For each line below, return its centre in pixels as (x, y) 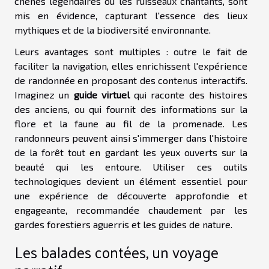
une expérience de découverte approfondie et (131, 195)
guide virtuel (101, 94)
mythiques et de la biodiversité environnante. (113, 29)
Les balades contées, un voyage (116, 252)
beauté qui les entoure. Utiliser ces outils (131, 166)
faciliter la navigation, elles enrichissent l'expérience (131, 65)
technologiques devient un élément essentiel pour (131, 181)
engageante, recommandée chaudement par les (131, 210)
